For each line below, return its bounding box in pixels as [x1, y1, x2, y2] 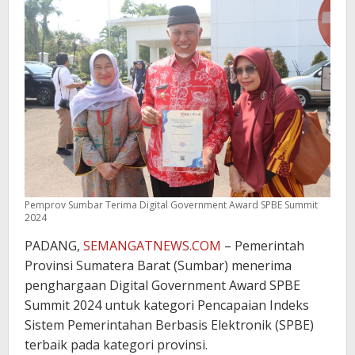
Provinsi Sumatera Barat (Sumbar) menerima [25, 256, 292, 274]
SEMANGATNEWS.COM [83, 236, 221, 254]
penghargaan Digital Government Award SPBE [25, 276, 300, 294]
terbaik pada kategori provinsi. [25, 335, 208, 353]
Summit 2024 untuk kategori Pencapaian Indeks [25, 296, 309, 314]
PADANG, [25, 236, 83, 254]
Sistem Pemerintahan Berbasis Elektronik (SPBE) [25, 315, 314, 334]
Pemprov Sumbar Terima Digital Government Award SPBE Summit [25, 197, 318, 212]
